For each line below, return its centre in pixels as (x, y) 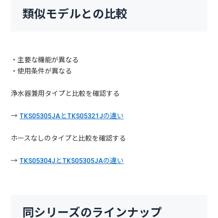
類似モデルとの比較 (75, 14)
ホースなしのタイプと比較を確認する (69, 138)
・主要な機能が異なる (45, 60)
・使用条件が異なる (42, 71)
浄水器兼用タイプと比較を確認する (65, 93)
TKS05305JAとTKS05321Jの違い (72, 116)
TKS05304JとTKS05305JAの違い (72, 160)
